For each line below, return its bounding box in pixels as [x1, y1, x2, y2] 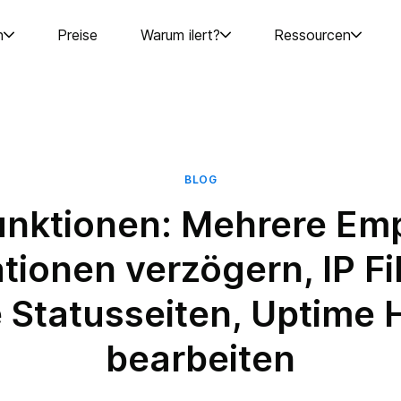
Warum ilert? [141, 26, 221, 44]
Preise [57, 26, 98, 44]
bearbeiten [106, 337, 295, 380]
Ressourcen [274, 26, 352, 44]
